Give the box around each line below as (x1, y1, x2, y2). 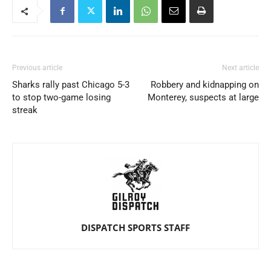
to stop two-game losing (12, 92, 111, 103)
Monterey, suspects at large (148, 92, 259, 103)
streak (12, 105, 38, 116)
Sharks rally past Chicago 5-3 (12, 79, 129, 90)
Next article (222, 64, 259, 72)
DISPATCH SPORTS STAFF (81, 221, 190, 233)
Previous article (12, 64, 62, 72)
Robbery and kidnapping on (151, 79, 259, 90)
